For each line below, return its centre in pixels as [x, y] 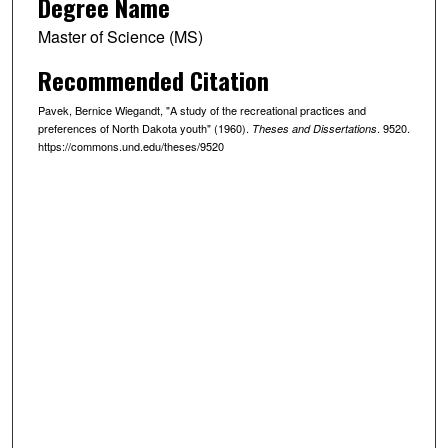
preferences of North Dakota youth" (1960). [144, 127]
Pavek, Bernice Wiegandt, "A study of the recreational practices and [201, 109]
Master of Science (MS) [120, 36]
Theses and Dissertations [314, 128]
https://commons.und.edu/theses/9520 [130, 145]
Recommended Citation [153, 79]
